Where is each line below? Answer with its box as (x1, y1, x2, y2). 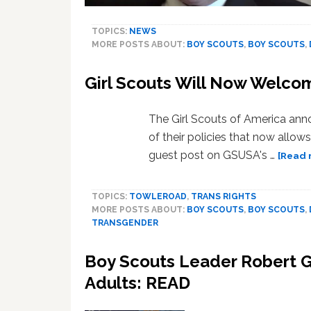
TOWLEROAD (129, 192, 187, 202)
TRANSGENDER (92, 218, 158, 228)
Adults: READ (85, 273, 190, 294)
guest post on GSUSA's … (149, 149, 278, 162)
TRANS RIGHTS (191, 192, 256, 202)
